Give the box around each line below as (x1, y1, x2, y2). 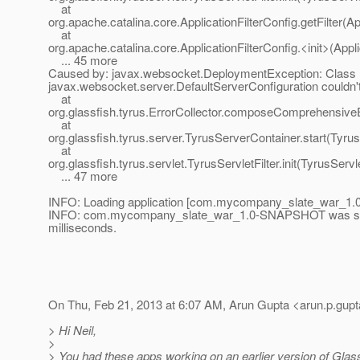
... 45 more (48, 51, 117, 69)
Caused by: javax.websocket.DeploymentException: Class (48, 64, 356, 82)
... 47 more (48, 167, 117, 185)
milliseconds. (48, 219, 117, 236)
